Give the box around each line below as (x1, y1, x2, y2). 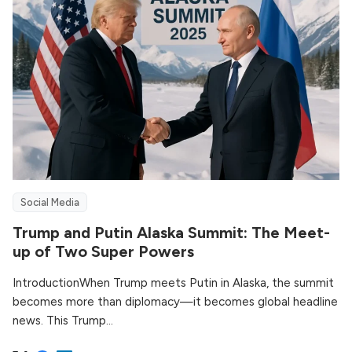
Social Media (20, 196, 79, 209)
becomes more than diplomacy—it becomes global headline (13, 295, 338, 310)
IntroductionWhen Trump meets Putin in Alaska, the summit (13, 276, 334, 291)
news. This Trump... (13, 313, 113, 328)
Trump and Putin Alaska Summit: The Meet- (13, 223, 330, 243)
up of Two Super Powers (13, 242, 194, 262)
